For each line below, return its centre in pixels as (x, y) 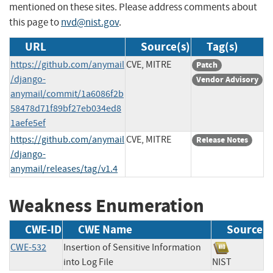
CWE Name (105, 230)
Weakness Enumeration (107, 205)
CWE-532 (28, 248)
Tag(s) (222, 46)
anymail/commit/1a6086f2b (67, 94)
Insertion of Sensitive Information (132, 248)
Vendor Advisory (227, 79)
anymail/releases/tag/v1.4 (64, 168)
